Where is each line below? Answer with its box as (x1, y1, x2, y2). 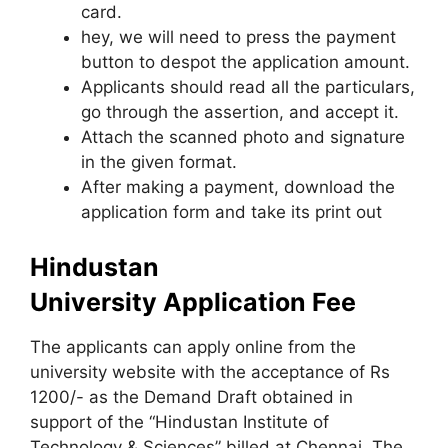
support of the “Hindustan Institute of (30, 412, 329, 432)
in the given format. (81, 151, 237, 172)
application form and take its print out (81, 201, 382, 222)
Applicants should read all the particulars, (81, 76, 415, 97)
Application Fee (163, 287, 356, 317)
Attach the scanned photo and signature (81, 126, 405, 147)
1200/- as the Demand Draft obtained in (30, 387, 353, 407)
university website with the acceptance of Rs (30, 362, 390, 382)
